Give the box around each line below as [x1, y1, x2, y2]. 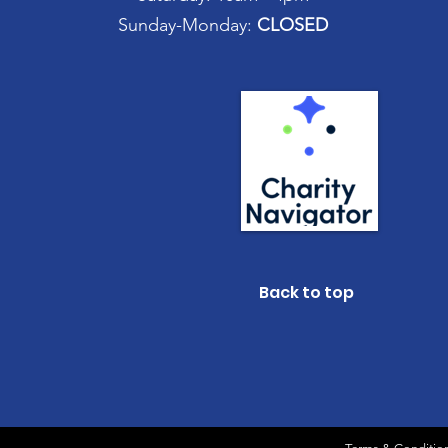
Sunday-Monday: [118, 14, 257, 36]
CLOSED [257, 14, 328, 36]
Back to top [259, 281, 354, 304]
